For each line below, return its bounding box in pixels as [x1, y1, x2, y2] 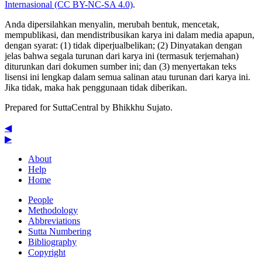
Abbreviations [28, 216, 80, 226]
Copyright [28, 247, 65, 258]
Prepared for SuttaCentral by [5, 102, 112, 113]
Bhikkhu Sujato [112, 102, 170, 113]
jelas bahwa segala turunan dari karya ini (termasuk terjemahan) [5, 51, 239, 61]
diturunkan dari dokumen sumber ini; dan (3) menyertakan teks [5, 61, 236, 72]
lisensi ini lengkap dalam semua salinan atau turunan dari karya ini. [5, 72, 250, 82]
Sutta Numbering [28, 226, 91, 237]
